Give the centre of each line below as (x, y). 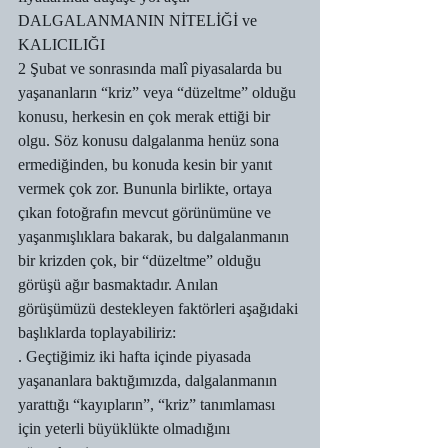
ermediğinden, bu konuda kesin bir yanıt (147, 164)
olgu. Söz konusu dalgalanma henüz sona (150, 140)
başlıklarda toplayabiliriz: (97, 332)
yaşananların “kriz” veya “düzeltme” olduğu (159, 92)
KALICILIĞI (61, 44)
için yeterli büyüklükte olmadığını (126, 428)
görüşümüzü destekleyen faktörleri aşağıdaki (160, 308)
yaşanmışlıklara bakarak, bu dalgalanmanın (155, 236)
